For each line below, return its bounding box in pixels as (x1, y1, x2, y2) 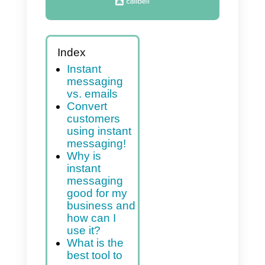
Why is (82, 244, 125, 259)
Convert (82, 182, 132, 198)
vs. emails (82, 167, 145, 183)
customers (82, 198, 148, 214)
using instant (82, 213, 161, 229)
